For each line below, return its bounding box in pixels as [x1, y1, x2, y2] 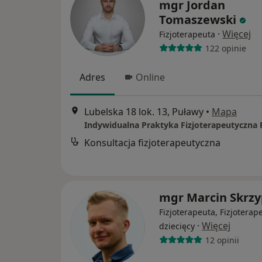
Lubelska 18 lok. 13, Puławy [84, 105, 204, 119]
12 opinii [205, 234, 239, 246]
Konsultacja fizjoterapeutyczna [84, 136, 220, 150]
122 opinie [205, 42, 246, 54]
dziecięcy [159, 220, 195, 232]
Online [136, 71, 165, 84]
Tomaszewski [159, 12, 236, 27]
